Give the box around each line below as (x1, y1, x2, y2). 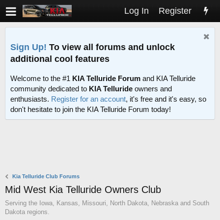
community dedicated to (10, 84, 89, 93)
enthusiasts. (10, 95, 51, 104)
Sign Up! (10, 42, 47, 52)
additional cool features (10, 54, 110, 64)
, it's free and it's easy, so (126, 95, 206, 104)
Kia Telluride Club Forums (12, 173, 80, 180)
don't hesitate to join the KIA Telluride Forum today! (10, 105, 171, 114)
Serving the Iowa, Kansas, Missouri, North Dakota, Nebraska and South (5, 199, 209, 207)
